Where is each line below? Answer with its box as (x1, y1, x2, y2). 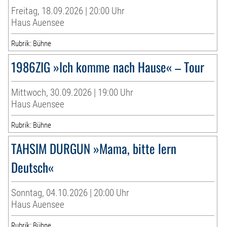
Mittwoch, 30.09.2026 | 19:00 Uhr (11, 87, 134, 99)
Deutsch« (11, 158, 54, 177)
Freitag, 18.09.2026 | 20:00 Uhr (11, 5, 125, 17)
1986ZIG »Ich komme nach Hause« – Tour (11, 57, 205, 77)
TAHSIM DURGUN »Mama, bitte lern (11, 139, 177, 158)
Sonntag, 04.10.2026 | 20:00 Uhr (11, 187, 130, 199)
